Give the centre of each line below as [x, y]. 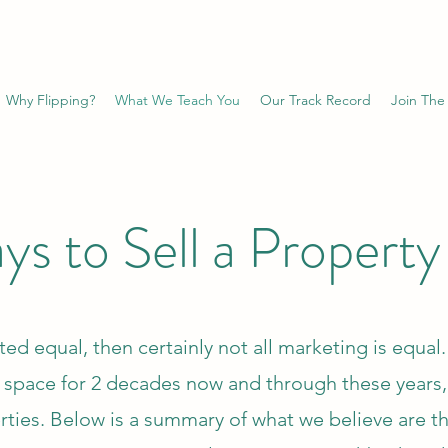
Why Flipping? [50, 100]
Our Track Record [315, 100]
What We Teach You [177, 100]
